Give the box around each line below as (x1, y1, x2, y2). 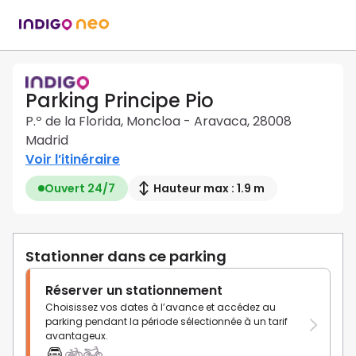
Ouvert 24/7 (44, 180, 115, 197)
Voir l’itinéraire (25, 150, 120, 169)
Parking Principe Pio (25, 87, 214, 114)
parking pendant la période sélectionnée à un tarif (45, 315, 288, 329)
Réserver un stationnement (45, 281, 222, 300)
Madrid (25, 131, 68, 150)
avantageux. (45, 329, 108, 343)
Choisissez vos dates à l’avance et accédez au (45, 300, 276, 315)
